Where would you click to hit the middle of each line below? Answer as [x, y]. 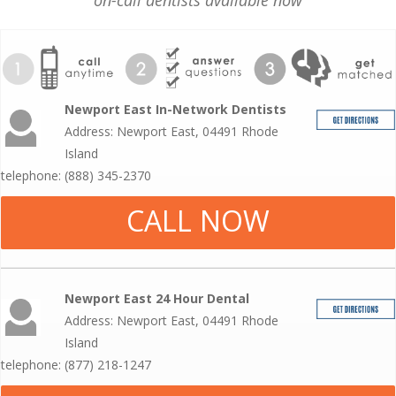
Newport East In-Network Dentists [176, 109]
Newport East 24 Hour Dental [157, 298]
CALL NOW [198, 220]
